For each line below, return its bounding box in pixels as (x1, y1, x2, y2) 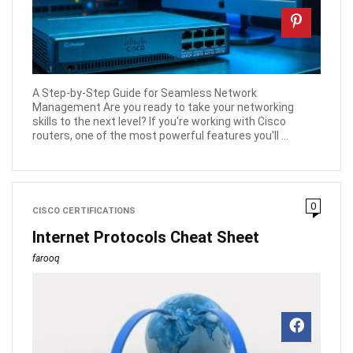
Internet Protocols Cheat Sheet (32, 227, 259, 247)
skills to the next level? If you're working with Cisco (32, 114, 286, 128)
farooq (32, 252, 60, 264)
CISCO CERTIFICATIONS (32, 205, 136, 216)
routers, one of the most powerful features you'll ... (32, 128, 288, 142)
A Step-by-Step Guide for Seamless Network (32, 86, 257, 99)
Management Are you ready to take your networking (32, 100, 294, 113)
